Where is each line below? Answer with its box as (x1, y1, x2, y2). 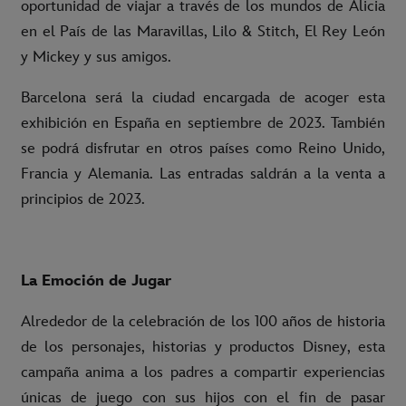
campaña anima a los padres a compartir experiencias (21, 363, 385, 382)
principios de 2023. (21, 190, 145, 209)
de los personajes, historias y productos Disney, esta (21, 338, 385, 357)
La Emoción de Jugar (21, 272, 171, 291)
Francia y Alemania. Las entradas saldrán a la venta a (21, 165, 385, 184)
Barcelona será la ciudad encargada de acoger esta (21, 89, 385, 108)
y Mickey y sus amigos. (21, 48, 171, 67)
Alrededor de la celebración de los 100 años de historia (21, 313, 385, 332)
